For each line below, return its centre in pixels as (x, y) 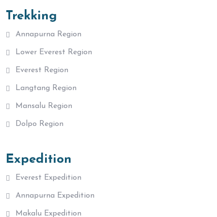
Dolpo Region (39, 124)
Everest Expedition (48, 178)
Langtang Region (46, 88)
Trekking (31, 16)
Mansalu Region (44, 106)
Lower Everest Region (54, 52)
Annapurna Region (48, 34)
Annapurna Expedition (55, 195)
